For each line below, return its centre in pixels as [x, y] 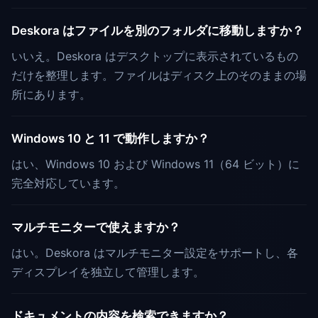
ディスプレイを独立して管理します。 [108, 272]
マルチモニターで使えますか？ [96, 227]
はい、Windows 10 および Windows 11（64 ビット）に [155, 164]
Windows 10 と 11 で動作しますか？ [110, 139]
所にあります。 [51, 95]
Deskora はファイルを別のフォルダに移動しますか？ [158, 31]
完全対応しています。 [68, 183]
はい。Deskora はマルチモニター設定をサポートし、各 [155, 253]
